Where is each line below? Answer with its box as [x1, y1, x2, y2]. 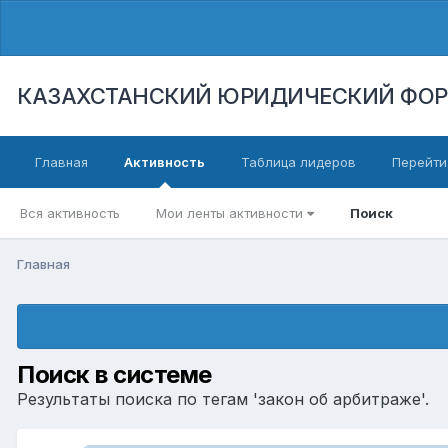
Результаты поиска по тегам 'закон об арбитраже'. [17, 388, 429, 409]
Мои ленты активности [156, 205, 307, 221]
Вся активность [20, 205, 120, 221]
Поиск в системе [17, 359, 212, 389]
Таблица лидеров [241, 154, 356, 170]
